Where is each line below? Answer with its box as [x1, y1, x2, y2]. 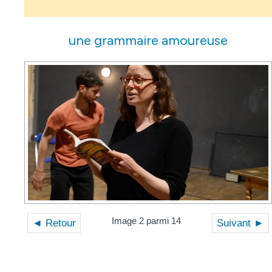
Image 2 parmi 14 [112, 216, 181, 226]
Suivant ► [217, 217, 264, 229]
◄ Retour [32, 217, 76, 229]
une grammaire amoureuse [69, 32, 228, 49]
